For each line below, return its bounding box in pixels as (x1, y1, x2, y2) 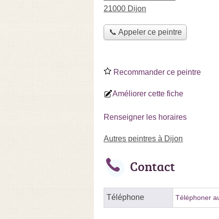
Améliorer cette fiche (112, 89, 183, 98)
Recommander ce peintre (111, 67, 201, 76)
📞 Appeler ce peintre (109, 28, 182, 37)
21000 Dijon (104, 4, 146, 13)
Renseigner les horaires (104, 112, 187, 121)
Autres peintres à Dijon (104, 134, 183, 143)
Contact (130, 157, 175, 175)
